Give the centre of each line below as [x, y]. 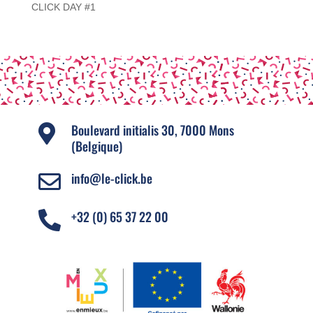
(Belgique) [96, 146]
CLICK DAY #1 [63, 7]
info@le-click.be [111, 178]
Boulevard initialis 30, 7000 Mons [152, 130]
